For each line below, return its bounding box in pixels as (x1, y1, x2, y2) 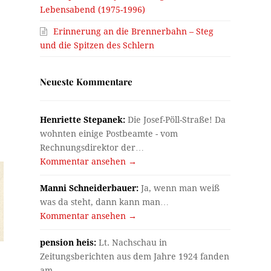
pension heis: (40, 237, 97, 247)
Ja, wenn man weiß (139, 183, 220, 193)
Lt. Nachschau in (96, 237, 168, 247)
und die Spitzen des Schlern (40, 40, 155, 50)
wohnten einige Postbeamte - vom (40, 128, 178, 139)
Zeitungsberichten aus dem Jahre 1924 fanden (40, 251, 230, 261)
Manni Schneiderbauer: (40, 183, 139, 193)
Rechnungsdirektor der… (40, 142, 145, 152)
